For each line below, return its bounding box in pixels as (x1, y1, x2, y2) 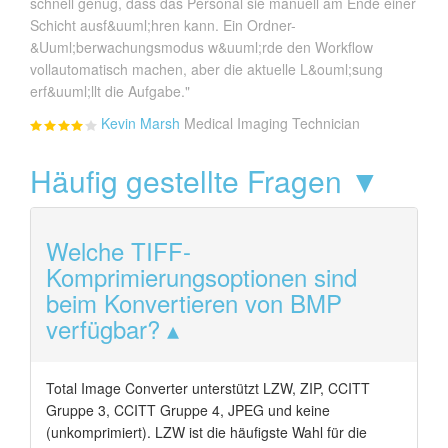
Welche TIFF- (46, 232, 191, 268)
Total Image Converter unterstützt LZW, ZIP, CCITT (46, 377, 370, 398)
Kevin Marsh (101, 112, 180, 133)
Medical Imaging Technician (184, 112, 360, 133)
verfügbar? (46, 310, 160, 346)
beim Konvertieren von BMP (46, 284, 342, 320)
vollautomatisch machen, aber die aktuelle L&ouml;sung (30, 58, 383, 79)
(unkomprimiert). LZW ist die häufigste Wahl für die (46, 421, 367, 442)
